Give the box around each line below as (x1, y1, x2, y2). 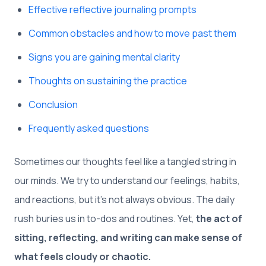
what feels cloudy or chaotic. (14, 249, 151, 263)
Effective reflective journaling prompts (28, 2, 197, 16)
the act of (196, 211, 242, 225)
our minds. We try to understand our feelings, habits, (14, 173, 240, 187)
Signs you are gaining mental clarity (28, 50, 180, 64)
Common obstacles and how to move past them (28, 26, 236, 40)
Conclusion (28, 97, 78, 111)
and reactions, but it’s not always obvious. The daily (14, 192, 235, 206)
